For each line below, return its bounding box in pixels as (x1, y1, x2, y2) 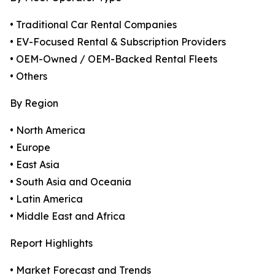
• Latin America (10, 193, 83, 206)
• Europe (10, 141, 50, 154)
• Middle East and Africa (10, 210, 125, 223)
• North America (10, 124, 85, 137)
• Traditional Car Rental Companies (10, 18, 177, 31)
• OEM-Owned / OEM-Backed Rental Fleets (10, 53, 217, 66)
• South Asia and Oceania (10, 176, 131, 188)
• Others (10, 70, 47, 83)
